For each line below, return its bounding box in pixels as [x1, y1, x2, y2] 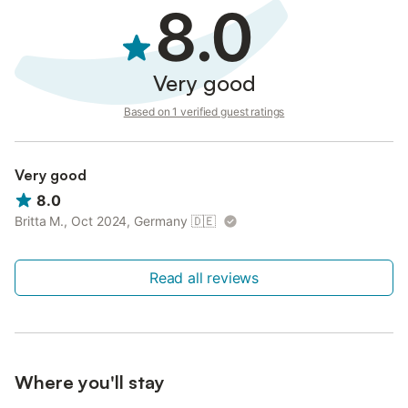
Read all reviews [148, 269, 260, 288]
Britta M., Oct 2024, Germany [15, 213, 188, 229]
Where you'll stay [15, 371, 165, 394]
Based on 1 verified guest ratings [123, 105, 285, 118]
